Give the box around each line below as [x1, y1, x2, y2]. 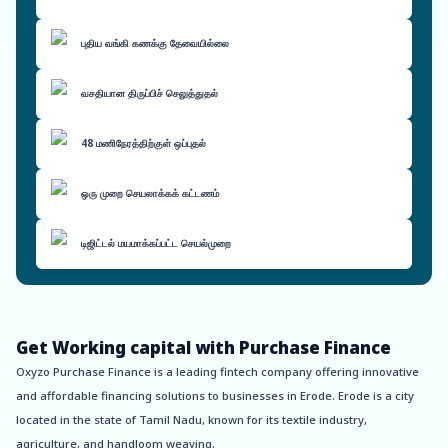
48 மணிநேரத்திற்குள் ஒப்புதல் [81, 137, 206, 150]
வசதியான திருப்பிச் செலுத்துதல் [81, 87, 218, 100]
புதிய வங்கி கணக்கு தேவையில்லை [81, 37, 229, 50]
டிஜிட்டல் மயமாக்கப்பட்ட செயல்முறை [81, 237, 231, 250]
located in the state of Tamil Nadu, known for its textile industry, [16, 412, 367, 427]
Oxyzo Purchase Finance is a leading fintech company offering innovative [16, 364, 419, 379]
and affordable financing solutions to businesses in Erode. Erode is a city [16, 388, 414, 403]
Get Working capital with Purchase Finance [16, 336, 391, 359]
